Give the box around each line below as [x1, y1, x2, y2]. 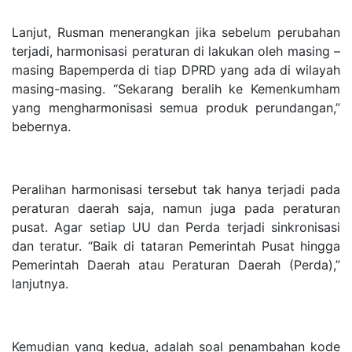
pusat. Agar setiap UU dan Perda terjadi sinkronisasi [12, 218, 340, 235]
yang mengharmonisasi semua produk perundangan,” [12, 99, 340, 115]
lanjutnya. [12, 275, 68, 291]
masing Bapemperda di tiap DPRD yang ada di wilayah [12, 61, 340, 78]
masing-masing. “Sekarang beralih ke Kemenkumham [12, 80, 340, 97]
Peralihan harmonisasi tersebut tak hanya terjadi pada [12, 181, 340, 197]
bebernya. [12, 118, 71, 134]
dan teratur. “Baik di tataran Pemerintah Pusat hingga [12, 237, 340, 254]
